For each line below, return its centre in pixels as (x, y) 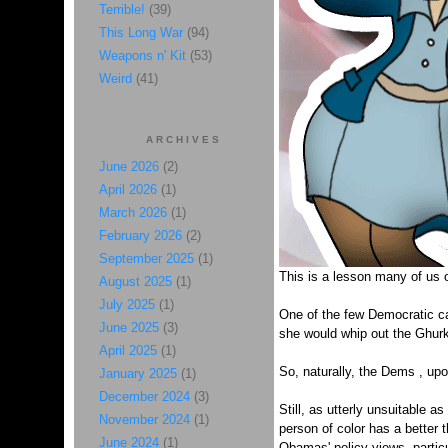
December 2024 (144, 396)
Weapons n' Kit (142, 55)
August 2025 (135, 281)
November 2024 (144, 419)
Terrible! (121, 9)
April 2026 (127, 189)
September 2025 (146, 258)
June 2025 (128, 327)
